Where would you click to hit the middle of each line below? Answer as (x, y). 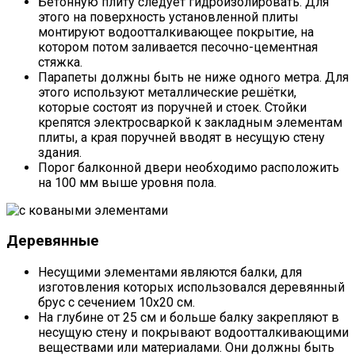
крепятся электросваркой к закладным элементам (190, 122)
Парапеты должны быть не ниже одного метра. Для (193, 77)
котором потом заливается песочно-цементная (178, 47)
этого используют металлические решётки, (167, 92)
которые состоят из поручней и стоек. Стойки (172, 107)
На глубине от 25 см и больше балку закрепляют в (189, 318)
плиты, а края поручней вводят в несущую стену (181, 137)
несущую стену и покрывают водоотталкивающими (193, 333)
